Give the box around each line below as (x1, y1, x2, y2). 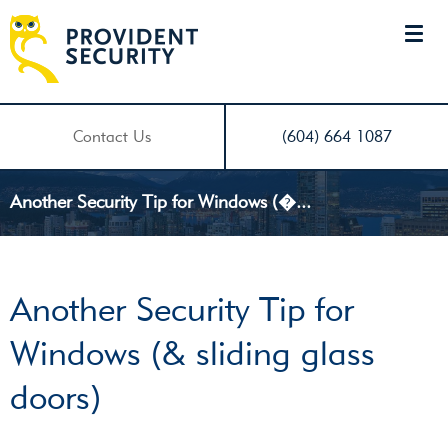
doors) (10, 377, 101, 419)
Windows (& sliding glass (10, 333, 375, 375)
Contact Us (73, 127, 151, 146)
